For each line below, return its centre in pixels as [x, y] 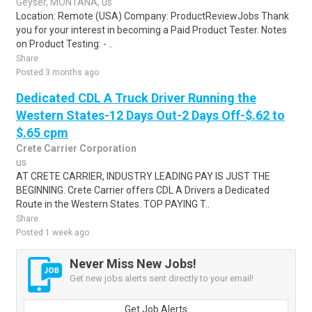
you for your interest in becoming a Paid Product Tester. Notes [151, 30]
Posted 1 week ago [53, 233]
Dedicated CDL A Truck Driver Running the [136, 98]
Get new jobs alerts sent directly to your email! [162, 278]
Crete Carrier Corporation [76, 148]
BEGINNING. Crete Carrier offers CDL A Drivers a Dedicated [143, 190]
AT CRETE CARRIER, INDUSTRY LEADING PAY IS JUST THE [143, 176]
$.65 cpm [42, 133]
